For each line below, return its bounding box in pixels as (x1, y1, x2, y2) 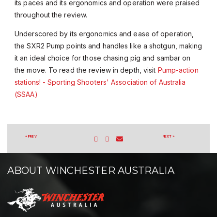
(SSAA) (15, 90, 38, 98)
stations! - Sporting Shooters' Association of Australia (15, 78, 186, 86)
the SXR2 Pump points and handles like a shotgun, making (15, 42, 202, 50)
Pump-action (157, 66, 199, 74)
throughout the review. (15, 11, 90, 19)
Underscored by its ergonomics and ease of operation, (15, 30, 194, 38)
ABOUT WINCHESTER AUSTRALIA (7, 165, 174, 176)
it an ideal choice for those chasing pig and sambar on (15, 54, 191, 62)
